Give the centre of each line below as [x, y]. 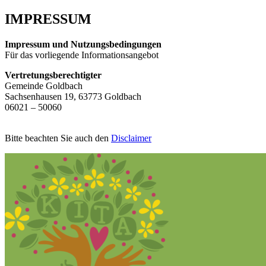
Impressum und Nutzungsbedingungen [83, 44]
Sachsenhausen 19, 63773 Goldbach [73, 96]
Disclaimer [131, 138]
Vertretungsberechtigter [53, 75]
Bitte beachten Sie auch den [58, 138]
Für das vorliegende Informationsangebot [82, 55]
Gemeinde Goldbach [45, 85]
